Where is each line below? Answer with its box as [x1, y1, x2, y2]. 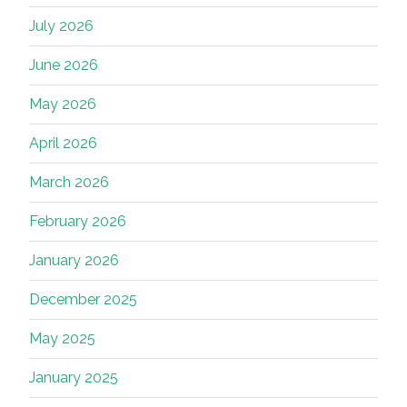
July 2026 [29, 17, 94, 35]
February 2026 [29, 213, 126, 231]
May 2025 [29, 330, 95, 348]
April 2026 [29, 134, 97, 153]
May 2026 [29, 95, 96, 114]
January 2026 [29, 252, 119, 270]
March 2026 [29, 174, 109, 192]
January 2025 [29, 369, 118, 387]
